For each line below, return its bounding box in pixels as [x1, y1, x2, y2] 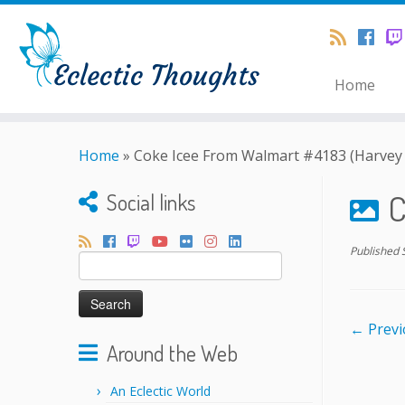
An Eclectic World [110, 382, 211, 400]
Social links [107, 188, 195, 216]
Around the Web [107, 339, 238, 367]
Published [350, 243, 399, 259]
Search [78, 251, 118, 268]
